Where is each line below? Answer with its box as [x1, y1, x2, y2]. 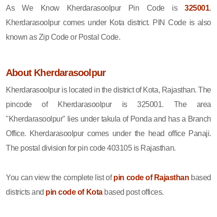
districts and [6, 187, 46, 196]
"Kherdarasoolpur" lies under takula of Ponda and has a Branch [6, 114, 211, 123]
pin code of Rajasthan [113, 173, 189, 182]
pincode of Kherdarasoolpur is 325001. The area [6, 100, 211, 108]
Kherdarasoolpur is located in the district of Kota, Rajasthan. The [6, 85, 211, 94]
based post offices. [102, 187, 164, 196]
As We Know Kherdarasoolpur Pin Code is [6, 3, 185, 12]
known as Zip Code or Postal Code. [6, 32, 121, 41]
